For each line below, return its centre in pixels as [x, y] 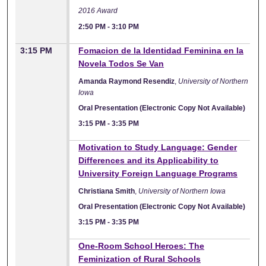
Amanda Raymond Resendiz [127, 81]
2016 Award [98, 11]
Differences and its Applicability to [149, 160]
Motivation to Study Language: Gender [158, 147]
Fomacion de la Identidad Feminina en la [161, 50]
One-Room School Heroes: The [142, 246]
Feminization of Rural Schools [140, 259]
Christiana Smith [107, 191]
